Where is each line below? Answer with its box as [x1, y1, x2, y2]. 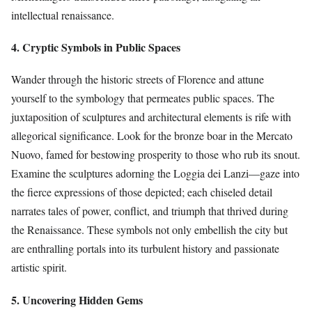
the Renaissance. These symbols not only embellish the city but [11, 222, 288, 237]
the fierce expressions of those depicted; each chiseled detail [11, 185, 272, 200]
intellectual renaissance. [11, 8, 114, 23]
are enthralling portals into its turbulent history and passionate [11, 241, 279, 256]
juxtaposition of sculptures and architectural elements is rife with [11, 109, 291, 125]
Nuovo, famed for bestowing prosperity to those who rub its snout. [11, 147, 300, 162]
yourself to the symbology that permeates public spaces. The [11, 91, 274, 106]
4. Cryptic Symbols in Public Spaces [11, 39, 180, 56]
